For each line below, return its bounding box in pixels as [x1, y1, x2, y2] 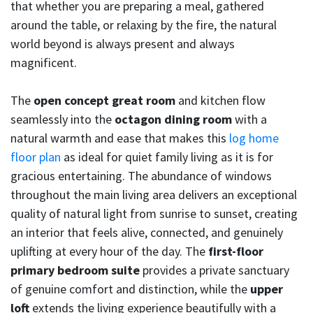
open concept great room [34, 92, 175, 109]
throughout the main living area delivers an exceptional [10, 187, 297, 203]
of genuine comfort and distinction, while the [10, 281, 250, 298]
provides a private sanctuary [140, 262, 289, 279]
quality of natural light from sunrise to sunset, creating [10, 205, 298, 222]
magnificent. [10, 54, 77, 71]
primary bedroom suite [10, 262, 140, 279]
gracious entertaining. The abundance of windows [10, 168, 272, 184]
